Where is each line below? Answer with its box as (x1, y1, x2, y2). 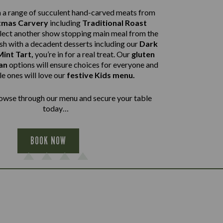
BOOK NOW (30, 134, 66, 147)
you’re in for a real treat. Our (35, 49, 131, 59)
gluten (131, 49, 155, 59)
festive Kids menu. (66, 70, 135, 80)
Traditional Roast (82, 18, 147, 27)
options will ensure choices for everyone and (8, 60, 158, 69)
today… (43, 104, 69, 113)
